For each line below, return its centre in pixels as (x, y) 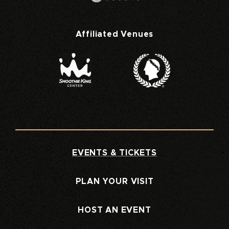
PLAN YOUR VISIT (114, 182)
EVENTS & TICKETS (114, 153)
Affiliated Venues (114, 35)
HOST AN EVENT (114, 210)
